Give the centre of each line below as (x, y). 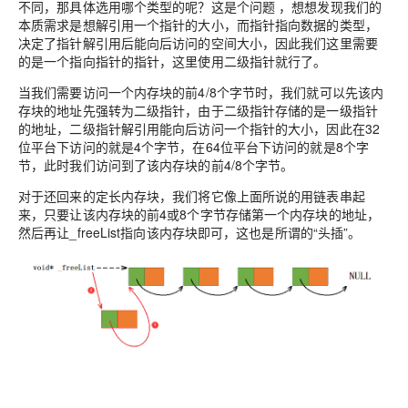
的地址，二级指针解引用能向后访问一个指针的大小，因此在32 (199, 129)
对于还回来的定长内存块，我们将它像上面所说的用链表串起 (192, 196)
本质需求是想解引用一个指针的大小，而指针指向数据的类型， (198, 25)
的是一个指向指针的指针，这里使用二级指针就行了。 (173, 61)
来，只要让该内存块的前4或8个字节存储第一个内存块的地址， (199, 214)
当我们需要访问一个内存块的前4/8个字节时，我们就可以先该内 (201, 92)
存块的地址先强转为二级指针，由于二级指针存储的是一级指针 (198, 111)
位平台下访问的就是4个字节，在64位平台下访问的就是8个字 (194, 147)
